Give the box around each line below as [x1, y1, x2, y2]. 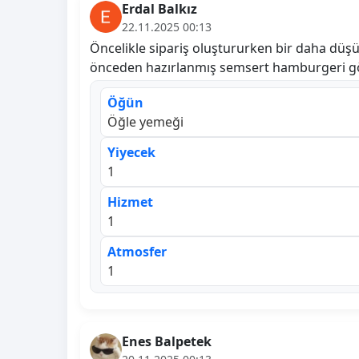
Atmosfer [107, 242, 167, 260]
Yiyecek [107, 143, 155, 161]
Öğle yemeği [107, 112, 184, 131]
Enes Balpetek [122, 332, 212, 350]
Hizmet [107, 192, 153, 211]
